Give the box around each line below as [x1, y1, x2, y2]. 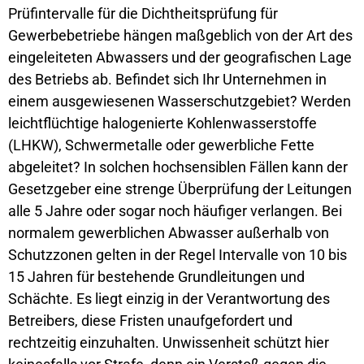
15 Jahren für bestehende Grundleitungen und [8, 268, 305, 286]
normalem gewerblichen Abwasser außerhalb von [8, 224, 329, 242]
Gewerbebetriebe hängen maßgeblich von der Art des [8, 27, 353, 45]
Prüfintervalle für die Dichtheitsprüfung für [8, 5, 278, 23]
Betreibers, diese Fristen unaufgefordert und [8, 312, 292, 330]
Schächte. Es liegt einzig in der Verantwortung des [8, 290, 330, 308]
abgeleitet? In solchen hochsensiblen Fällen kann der [8, 158, 348, 176]
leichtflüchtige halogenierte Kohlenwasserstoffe [8, 115, 317, 132]
